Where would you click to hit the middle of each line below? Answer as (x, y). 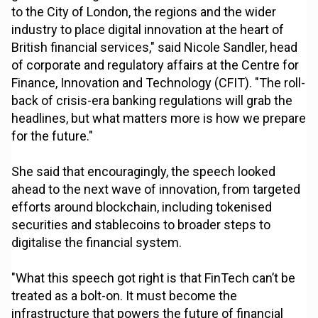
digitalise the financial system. (97, 243)
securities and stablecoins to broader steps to (141, 225)
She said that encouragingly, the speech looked (144, 172)
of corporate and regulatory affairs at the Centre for (155, 65)
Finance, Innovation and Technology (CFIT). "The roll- (159, 83)
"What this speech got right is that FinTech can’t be (154, 278)
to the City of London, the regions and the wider (144, 12)
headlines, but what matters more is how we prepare (159, 119)
